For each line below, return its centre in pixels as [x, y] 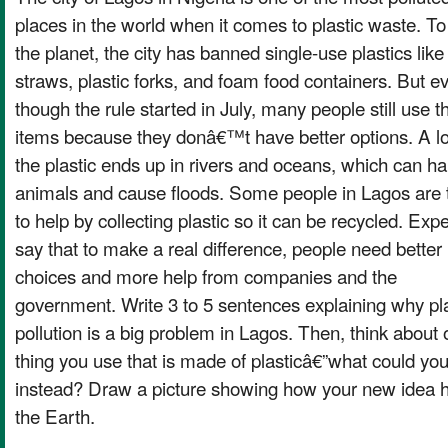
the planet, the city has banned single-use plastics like [229, 51]
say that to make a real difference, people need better [228, 247]
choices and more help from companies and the [206, 275]
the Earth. [55, 415]
